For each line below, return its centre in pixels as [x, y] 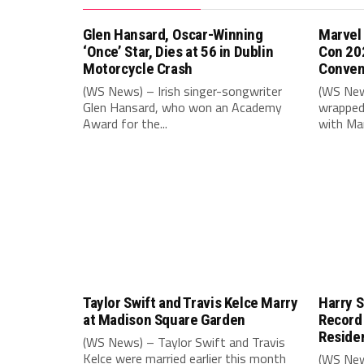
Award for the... [125, 123]
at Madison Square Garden [164, 320]
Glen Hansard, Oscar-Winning [173, 35]
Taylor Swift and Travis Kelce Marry [191, 303]
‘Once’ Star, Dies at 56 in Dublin [178, 52]
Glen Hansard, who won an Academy [182, 107]
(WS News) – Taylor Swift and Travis [184, 342]
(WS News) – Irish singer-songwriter [182, 91]
